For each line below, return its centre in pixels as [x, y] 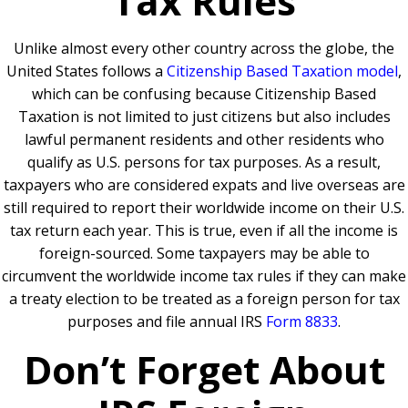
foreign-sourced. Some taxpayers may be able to [204, 254]
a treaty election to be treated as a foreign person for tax [204, 299]
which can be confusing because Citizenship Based [204, 94]
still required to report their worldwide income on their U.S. [204, 208]
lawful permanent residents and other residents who [204, 140]
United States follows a [87, 71]
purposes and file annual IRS [167, 322]
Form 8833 [302, 322]
